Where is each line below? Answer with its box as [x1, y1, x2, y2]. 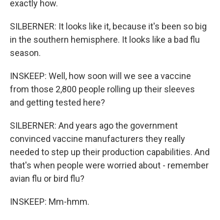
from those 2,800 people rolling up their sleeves [10, 84, 195, 94]
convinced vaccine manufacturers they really [10, 134, 185, 144]
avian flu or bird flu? [10, 173, 84, 184]
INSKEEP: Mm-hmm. [10, 196, 89, 207]
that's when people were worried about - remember [10, 160, 209, 170]
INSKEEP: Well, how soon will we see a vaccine [10, 71, 191, 81]
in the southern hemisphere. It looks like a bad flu [10, 34, 200, 45]
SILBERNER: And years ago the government [10, 120, 178, 131]
